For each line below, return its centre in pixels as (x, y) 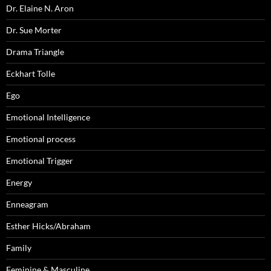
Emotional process (41, 139)
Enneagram (27, 204)
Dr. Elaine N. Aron (40, 8)
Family (19, 247)
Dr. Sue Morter (34, 30)
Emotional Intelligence (48, 117)
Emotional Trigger (40, 160)
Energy (19, 182)
